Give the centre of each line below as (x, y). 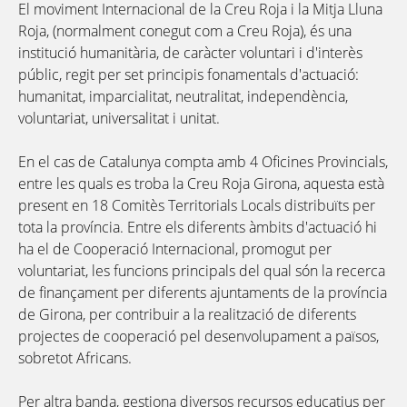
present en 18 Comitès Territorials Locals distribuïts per (197, 205)
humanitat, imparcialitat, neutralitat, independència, (183, 96)
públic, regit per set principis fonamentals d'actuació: (189, 74)
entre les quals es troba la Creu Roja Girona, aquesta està (201, 183)
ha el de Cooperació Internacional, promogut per (175, 248)
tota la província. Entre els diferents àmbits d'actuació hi (198, 227)
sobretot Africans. (75, 357)
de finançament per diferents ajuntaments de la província (203, 292)
